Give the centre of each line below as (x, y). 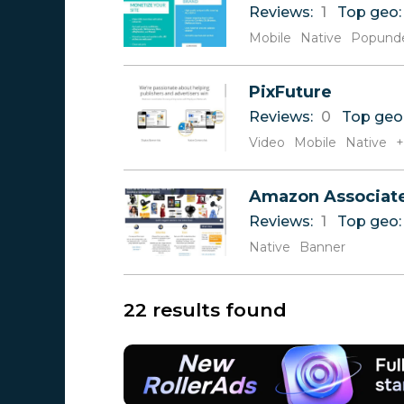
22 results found (205, 310)
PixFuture (290, 92)
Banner (322, 247)
